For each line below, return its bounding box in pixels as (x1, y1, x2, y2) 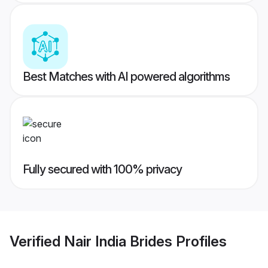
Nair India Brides (64, 232, 172, 250)
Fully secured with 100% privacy (23, 162, 182, 177)
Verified (10, 232, 64, 250)
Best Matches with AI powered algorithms (23, 69, 230, 84)
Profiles (172, 232, 227, 250)
